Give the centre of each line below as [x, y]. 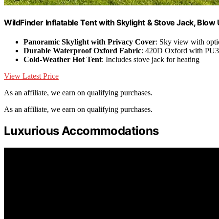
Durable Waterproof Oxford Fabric [82, 51]
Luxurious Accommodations [81, 131]
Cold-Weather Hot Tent [63, 60]
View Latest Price [31, 76]
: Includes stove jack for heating [151, 60]
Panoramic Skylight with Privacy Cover [89, 42]
